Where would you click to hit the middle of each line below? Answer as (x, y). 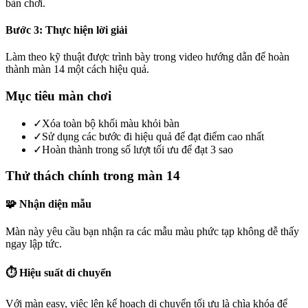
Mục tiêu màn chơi (58, 96)
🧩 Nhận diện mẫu (48, 204)
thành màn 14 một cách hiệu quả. (77, 69)
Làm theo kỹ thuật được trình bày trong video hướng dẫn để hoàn (147, 57)
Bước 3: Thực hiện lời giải (66, 30)
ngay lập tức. (34, 243)
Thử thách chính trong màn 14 (93, 176)
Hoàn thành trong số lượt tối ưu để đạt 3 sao (137, 149)
